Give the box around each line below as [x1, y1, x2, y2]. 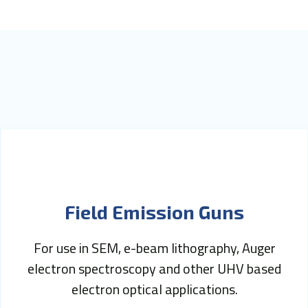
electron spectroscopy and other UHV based [27, 257, 282, 279]
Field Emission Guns [65, 200, 245, 223]
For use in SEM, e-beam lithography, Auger [33, 236, 276, 258]
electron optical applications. [71, 278, 238, 300]
